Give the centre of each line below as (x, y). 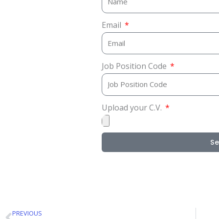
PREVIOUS (27, 213)
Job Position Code (135, 66)
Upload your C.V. (133, 107)
